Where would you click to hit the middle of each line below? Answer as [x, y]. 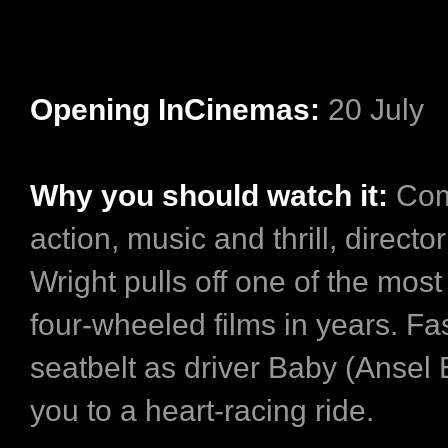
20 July [376, 109]
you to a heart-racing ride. [206, 410]
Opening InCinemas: [179, 109]
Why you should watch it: [213, 195]
